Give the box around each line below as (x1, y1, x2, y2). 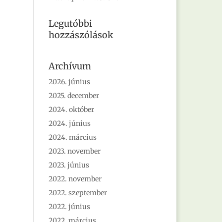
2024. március (49, 133, 97, 142)
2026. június (49, 77, 91, 86)
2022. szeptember (49, 188, 108, 197)
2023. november (49, 147, 101, 156)
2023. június (49, 161, 90, 169)
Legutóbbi (49, 18, 93, 29)
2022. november (49, 174, 102, 183)
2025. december (49, 91, 100, 100)
